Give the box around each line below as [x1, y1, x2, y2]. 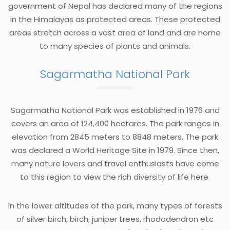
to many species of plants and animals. [40, 40, 190, 51]
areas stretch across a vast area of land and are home [9, 27, 221, 38]
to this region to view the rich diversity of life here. [20, 171, 210, 182]
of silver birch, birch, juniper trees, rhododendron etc [16, 213, 214, 224]
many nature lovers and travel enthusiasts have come [11, 158, 219, 169]
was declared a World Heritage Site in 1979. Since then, [11, 144, 219, 156]
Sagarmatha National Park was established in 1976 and [10, 104, 220, 116]
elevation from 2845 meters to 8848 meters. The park [12, 131, 218, 142]
